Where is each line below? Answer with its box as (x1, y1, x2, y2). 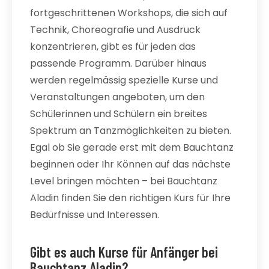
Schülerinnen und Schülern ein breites (30, 107, 207, 121)
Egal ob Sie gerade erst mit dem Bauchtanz (30, 141, 234, 154)
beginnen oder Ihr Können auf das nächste (30, 157, 231, 171)
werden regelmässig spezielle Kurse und (30, 73, 218, 87)
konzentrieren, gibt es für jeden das (30, 40, 196, 53)
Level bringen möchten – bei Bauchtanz (30, 174, 217, 188)
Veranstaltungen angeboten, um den (30, 90, 205, 104)
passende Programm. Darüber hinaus (30, 56, 207, 70)
